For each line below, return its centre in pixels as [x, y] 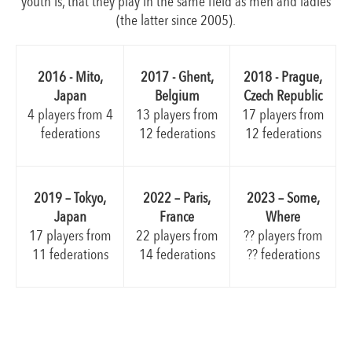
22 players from [177, 236]
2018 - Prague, [283, 77]
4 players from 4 [70, 115]
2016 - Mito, [70, 77]
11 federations [70, 254]
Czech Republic [283, 95]
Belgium [177, 96]
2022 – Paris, [177, 198]
